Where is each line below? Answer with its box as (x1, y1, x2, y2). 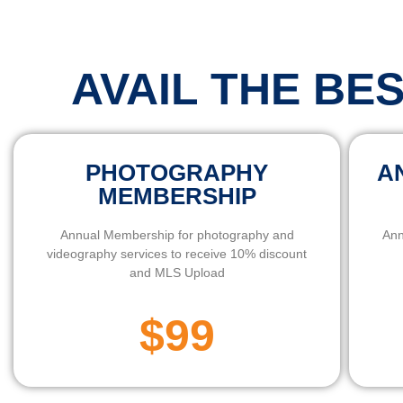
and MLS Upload (129, 265, 225, 280)
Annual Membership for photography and (59, 228, 294, 242)
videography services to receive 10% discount (47, 246, 308, 261)
